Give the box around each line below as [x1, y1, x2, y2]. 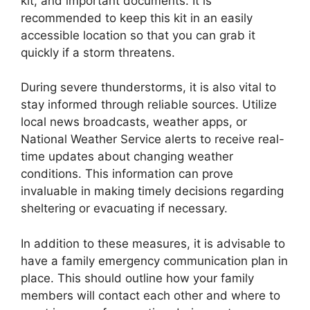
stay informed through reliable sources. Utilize [21, 98, 277, 112]
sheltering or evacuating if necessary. [21, 201, 228, 216]
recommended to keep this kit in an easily [21, 10, 253, 25]
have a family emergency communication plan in [21, 253, 288, 268]
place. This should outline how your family [21, 271, 254, 285]
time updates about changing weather [21, 149, 233, 164]
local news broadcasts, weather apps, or [21, 115, 247, 129]
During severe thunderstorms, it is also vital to [21, 80, 276, 95]
